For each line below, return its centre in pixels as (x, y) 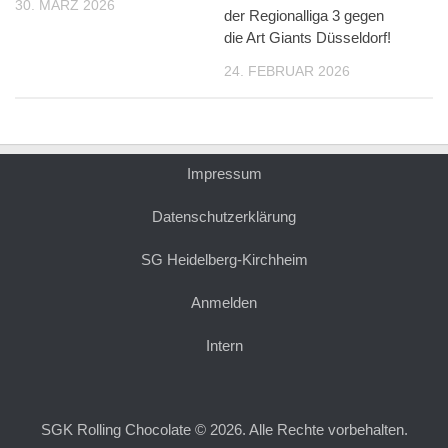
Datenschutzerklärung (224, 216)
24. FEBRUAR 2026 (286, 70)
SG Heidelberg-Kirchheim (224, 259)
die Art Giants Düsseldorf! (307, 37)
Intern (224, 345)
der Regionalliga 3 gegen (303, 15)
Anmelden (224, 302)
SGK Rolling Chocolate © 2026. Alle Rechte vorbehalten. (224, 429)
